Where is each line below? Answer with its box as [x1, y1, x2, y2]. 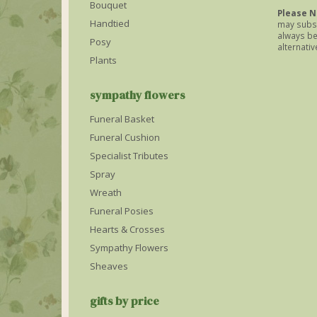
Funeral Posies [90, 204, 154, 217]
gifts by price [90, 293, 159, 309]
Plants [90, 54, 117, 67]
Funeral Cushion [90, 131, 160, 144]
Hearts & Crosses [90, 223, 165, 236]
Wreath [90, 186, 122, 199]
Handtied [90, 17, 129, 30]
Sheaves [90, 260, 128, 272]
